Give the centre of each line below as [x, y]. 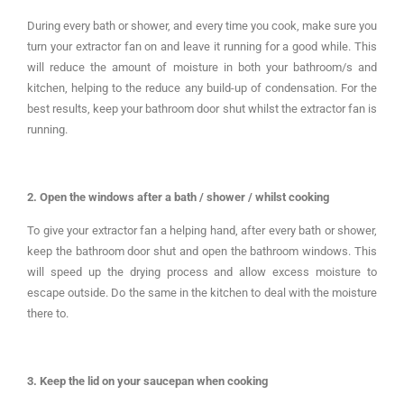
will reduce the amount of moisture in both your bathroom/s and [202, 67]
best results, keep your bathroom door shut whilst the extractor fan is [202, 108]
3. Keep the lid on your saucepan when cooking [147, 381]
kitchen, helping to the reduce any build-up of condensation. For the [202, 87]
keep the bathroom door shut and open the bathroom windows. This [202, 251]
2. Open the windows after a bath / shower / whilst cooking [178, 197]
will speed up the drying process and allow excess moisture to [202, 271]
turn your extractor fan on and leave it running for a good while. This [202, 46]
